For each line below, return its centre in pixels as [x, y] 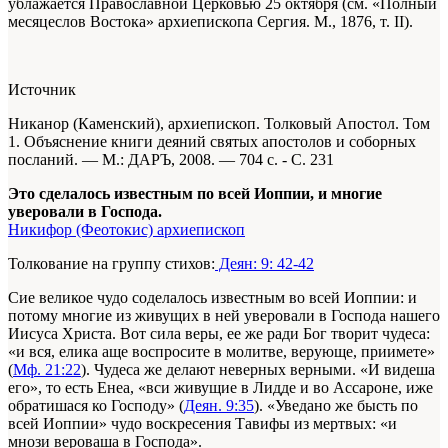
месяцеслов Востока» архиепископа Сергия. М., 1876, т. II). [210, 22]
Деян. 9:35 [219, 406]
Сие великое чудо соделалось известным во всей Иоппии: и [212, 298]
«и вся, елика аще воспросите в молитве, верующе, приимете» [221, 352]
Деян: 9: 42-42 [264, 264]
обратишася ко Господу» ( [96, 406]
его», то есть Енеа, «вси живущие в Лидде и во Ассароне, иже [220, 388]
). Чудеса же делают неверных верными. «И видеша [258, 370]
